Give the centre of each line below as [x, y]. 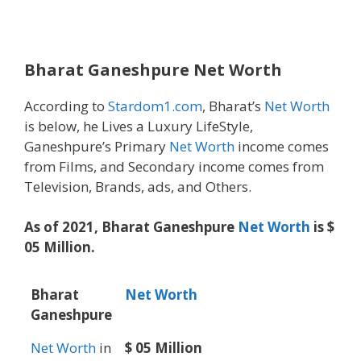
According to [66, 106]
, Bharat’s [233, 106]
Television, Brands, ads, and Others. [138, 186]
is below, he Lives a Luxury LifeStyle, [139, 126]
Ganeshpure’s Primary [97, 146]
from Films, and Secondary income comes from [174, 166]
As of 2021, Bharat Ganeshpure [131, 227]
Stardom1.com [155, 106]
